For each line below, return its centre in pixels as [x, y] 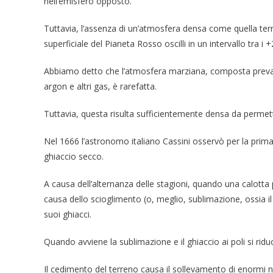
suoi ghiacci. [68, 214]
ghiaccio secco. [74, 156]
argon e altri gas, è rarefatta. [100, 86]
